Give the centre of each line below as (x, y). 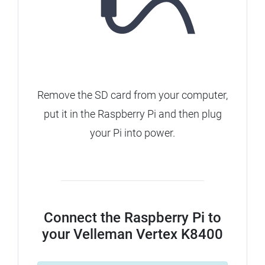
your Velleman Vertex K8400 (132, 235)
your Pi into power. (132, 133)
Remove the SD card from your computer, (132, 95)
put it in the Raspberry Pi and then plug (132, 114)
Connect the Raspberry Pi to (132, 218)
